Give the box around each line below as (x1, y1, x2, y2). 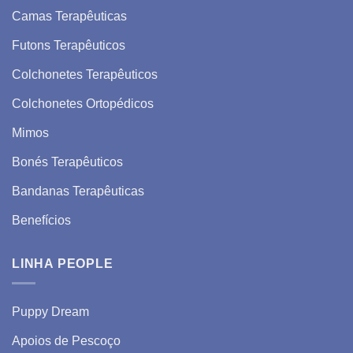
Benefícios (12, 214, 71, 228)
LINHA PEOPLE (12, 257, 113, 271)
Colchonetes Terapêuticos (12, 68, 158, 82)
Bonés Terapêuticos (12, 155, 123, 169)
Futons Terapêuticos (12, 39, 125, 53)
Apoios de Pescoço (12, 333, 121, 347)
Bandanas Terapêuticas (12, 184, 144, 199)
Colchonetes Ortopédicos (12, 97, 154, 111)
